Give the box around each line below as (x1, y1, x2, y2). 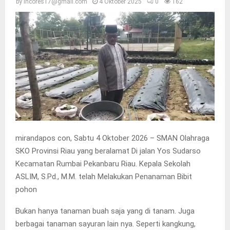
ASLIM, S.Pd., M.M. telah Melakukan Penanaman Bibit (15, 172, 192, 182)
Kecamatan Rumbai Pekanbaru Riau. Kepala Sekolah (15, 159, 190, 169)
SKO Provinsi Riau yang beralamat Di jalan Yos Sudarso (15, 146, 201, 156)
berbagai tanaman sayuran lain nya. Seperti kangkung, (15, 219, 196, 229)
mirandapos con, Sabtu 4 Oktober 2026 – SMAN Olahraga (15, 133, 209, 143)
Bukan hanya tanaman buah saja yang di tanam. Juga (15, 206, 195, 216)
